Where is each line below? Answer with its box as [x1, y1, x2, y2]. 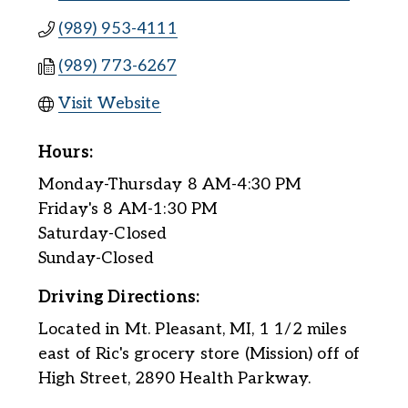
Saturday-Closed [37, 224, 168, 244]
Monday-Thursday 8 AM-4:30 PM [37, 175, 302, 195]
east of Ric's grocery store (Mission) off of [37, 344, 361, 364]
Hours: [37, 143, 93, 163]
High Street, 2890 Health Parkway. [37, 369, 311, 389]
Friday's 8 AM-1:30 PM [37, 199, 219, 219]
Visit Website [58, 94, 161, 114]
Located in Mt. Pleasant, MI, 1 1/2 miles [37, 320, 347, 340]
